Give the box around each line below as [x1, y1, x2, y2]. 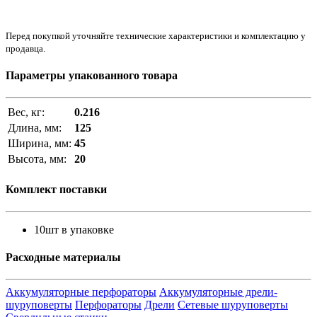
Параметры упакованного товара [6, 69, 178, 81]
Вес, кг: [8, 106, 45, 119]
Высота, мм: [8, 153, 67, 166]
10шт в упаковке [34, 223, 114, 236]
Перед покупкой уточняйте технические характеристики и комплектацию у [6, 30, 306, 41]
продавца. [6, 42, 45, 54]
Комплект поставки [6, 183, 107, 195]
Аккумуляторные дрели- [159, 286, 277, 299]
